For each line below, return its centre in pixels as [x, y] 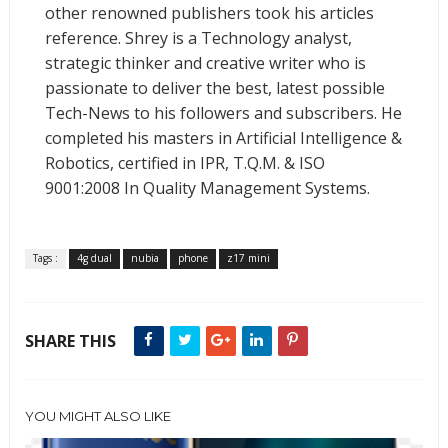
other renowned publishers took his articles [209, 13]
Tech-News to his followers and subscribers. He [223, 113]
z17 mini [248, 258]
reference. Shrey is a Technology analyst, [198, 38]
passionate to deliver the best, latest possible [214, 88]
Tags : [45, 258]
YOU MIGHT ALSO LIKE [97, 416]
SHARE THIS [70, 341]
